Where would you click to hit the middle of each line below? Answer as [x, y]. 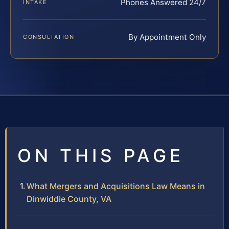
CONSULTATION [49, 37]
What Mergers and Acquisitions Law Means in [116, 186]
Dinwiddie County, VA [69, 199]
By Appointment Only [167, 37]
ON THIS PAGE [101, 156]
